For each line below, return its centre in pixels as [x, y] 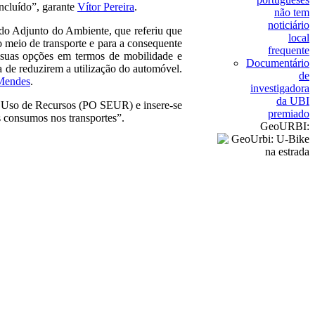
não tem [292, 12]
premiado [289, 114]
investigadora [280, 88]
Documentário [278, 63]
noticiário [289, 25]
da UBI [293, 101]
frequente [289, 50]
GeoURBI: [285, 126]
